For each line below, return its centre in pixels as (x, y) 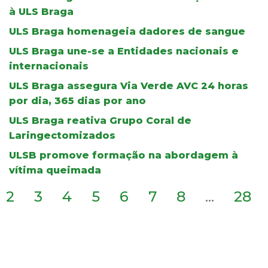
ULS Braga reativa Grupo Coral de (100, 120)
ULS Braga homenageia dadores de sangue (127, 31)
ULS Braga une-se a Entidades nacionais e (124, 51)
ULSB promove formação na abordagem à (124, 155)
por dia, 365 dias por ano (77, 100)
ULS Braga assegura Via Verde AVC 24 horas (129, 86)
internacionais (49, 66)
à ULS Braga (41, 11)
